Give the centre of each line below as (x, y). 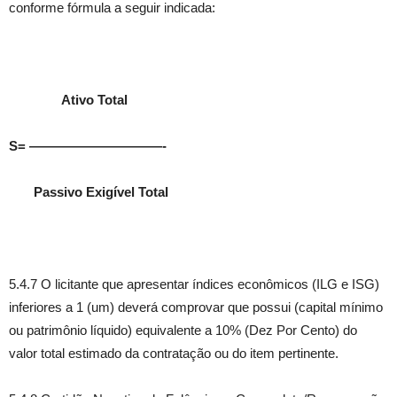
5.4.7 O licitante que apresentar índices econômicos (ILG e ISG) (194, 284)
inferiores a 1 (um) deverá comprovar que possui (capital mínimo (196, 307)
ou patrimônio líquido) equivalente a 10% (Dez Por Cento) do (183, 330)
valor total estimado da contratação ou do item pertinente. (174, 353)
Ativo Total (68, 100)
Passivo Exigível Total (89, 192)
